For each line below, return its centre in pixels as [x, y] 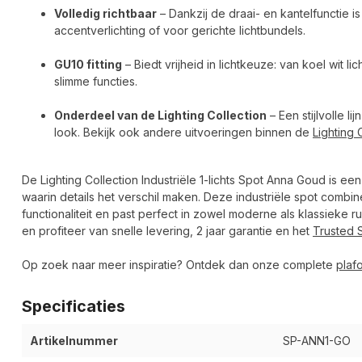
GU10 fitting [88, 65]
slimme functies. [96, 82]
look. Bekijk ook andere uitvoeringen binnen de [183, 133]
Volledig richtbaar [105, 14]
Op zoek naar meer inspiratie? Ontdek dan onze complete [179, 265]
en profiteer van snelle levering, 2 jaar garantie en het [167, 231]
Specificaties [74, 307]
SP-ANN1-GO [316, 341]
